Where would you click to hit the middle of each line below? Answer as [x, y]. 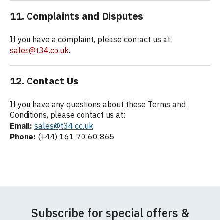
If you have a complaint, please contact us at [90, 39]
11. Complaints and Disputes [77, 16]
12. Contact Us [44, 81]
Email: [21, 126]
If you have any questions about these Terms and [98, 104]
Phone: [23, 137]
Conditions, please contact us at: [68, 115]
